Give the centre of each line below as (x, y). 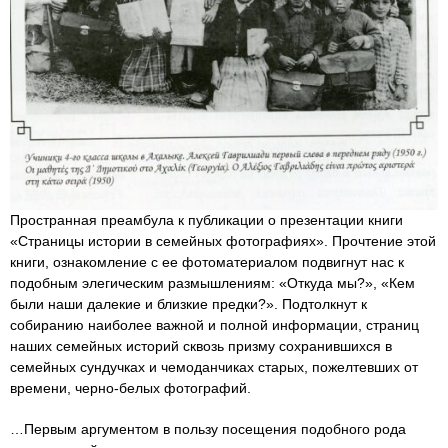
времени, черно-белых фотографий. (130, 387)
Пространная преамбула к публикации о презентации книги (206, 219)
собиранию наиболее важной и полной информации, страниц (214, 324)
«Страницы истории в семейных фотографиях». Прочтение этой (223, 240)
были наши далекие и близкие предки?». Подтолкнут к (188, 303)
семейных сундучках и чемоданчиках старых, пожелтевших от (214, 366)
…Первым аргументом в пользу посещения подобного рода (208, 428)
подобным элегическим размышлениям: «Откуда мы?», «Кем (212, 282)
